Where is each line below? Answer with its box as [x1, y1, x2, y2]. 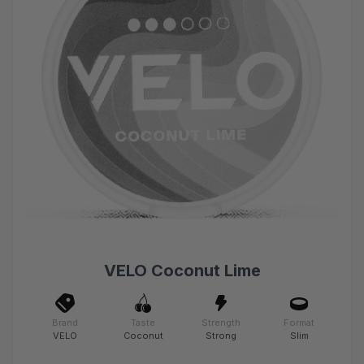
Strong [206, 330, 236, 342]
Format [284, 317, 314, 329]
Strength [201, 317, 240, 329]
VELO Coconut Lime [103, 261, 261, 281]
